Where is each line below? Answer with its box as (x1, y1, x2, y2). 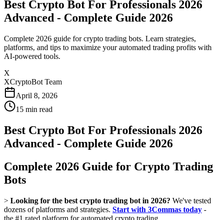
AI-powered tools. (4, 52, 60, 60)
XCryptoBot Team (4, 77, 62, 86)
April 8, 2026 (16, 91, 57, 100)
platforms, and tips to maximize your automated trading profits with (4, 43, 212, 52)
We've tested (170, 196, 211, 205)
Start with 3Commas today (112, 205, 202, 214)
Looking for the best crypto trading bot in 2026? (10, 196, 170, 205)
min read (24, 105, 53, 113)
